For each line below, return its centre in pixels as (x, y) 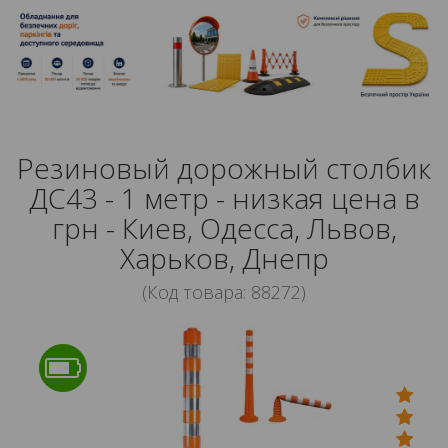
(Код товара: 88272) (224, 291)
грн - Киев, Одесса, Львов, (224, 227)
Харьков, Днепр (224, 257)
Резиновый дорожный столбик (224, 167)
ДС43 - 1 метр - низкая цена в (224, 197)
